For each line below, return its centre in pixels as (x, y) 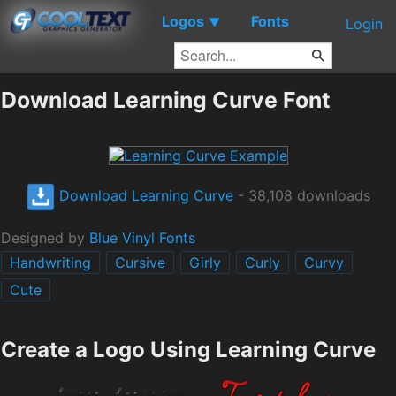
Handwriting (50, 262)
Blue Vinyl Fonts (142, 237)
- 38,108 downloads (301, 195)
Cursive (140, 262)
